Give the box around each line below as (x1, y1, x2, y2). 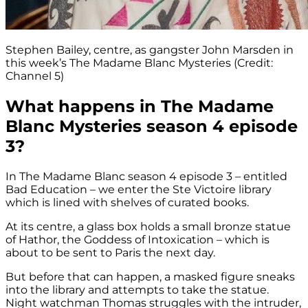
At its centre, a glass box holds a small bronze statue (5, 219, 291, 233)
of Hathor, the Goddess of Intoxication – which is (5, 232, 269, 246)
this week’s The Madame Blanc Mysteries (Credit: (5, 56, 273, 70)
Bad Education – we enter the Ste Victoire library (5, 182, 272, 196)
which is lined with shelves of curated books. (5, 195, 249, 209)
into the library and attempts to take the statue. (5, 283, 269, 296)
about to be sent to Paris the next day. (5, 245, 215, 259)
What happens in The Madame (5, 96, 274, 116)
